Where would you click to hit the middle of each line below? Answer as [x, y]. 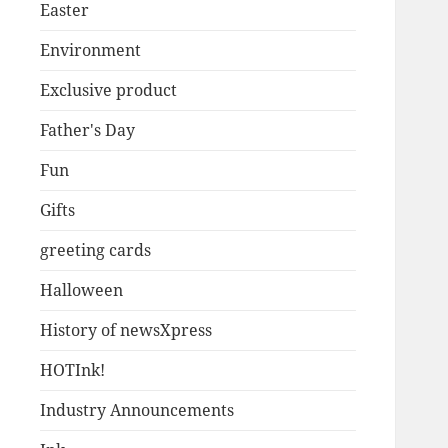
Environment [90, 50]
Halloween [81, 290]
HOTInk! [72, 370]
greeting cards [95, 250]
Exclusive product [108, 90]
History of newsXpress [125, 330]
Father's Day [87, 130]
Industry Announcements [136, 410]
